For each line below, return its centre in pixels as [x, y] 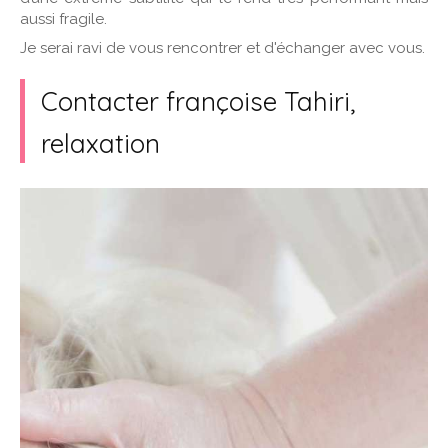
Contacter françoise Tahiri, [198, 101]
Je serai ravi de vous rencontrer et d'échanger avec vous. [222, 48]
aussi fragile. [63, 19]
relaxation [100, 143]
